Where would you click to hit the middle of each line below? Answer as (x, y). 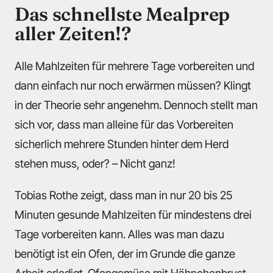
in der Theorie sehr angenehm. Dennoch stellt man (136, 105)
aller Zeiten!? (73, 34)
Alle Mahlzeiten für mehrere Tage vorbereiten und (134, 66)
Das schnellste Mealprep (122, 14)
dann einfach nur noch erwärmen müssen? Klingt (133, 85)
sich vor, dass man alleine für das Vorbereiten (124, 124)
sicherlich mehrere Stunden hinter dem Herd (122, 144)
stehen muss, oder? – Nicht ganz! (95, 163)
